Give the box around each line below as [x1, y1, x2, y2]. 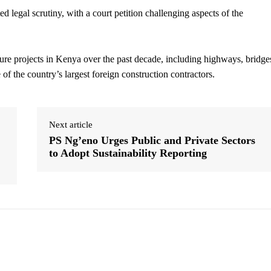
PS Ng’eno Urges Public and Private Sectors [48, 134, 255, 147]
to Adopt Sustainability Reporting [48, 147, 207, 160]
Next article [48, 120, 93, 130]
